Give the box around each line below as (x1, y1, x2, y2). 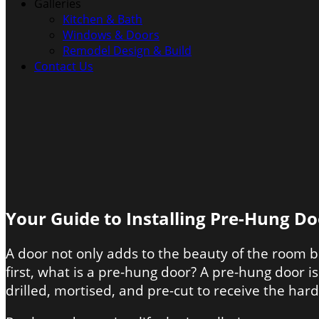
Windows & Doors (63, 27, 159, 43)
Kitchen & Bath (63, 11, 142, 27)
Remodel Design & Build (63, 43, 192, 58)
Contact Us (34, 58, 93, 74)
